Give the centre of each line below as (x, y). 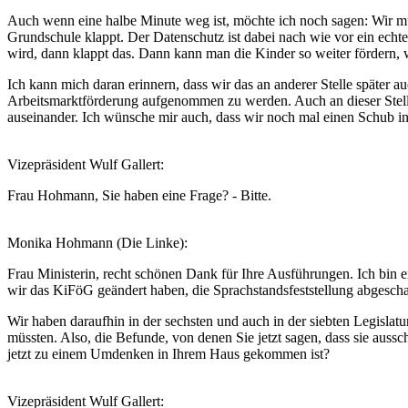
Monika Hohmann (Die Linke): (99, 243)
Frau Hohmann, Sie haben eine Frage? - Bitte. (141, 195)
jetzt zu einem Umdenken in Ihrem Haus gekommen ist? (168, 354)
